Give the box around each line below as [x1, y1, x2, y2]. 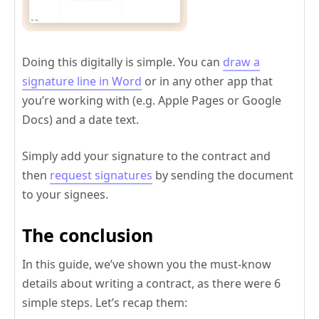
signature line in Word [22, 73, 142, 89]
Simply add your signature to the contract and [22, 147, 271, 164]
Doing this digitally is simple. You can [22, 53, 223, 70]
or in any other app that [142, 73, 273, 89]
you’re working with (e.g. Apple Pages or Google [22, 92, 281, 108]
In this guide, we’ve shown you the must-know [22, 256, 271, 272]
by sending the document [152, 167, 293, 183]
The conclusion [22, 222, 153, 247]
